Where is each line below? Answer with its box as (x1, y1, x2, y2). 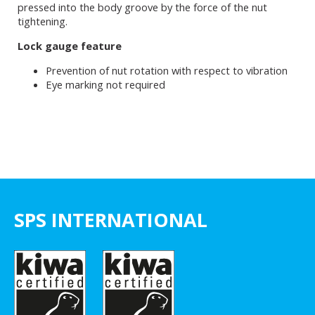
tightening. (18, 13, 67, 28)
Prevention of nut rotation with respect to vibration (46, 63, 288, 77)
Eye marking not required (46, 77, 165, 91)
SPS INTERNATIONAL (14, 207, 207, 233)
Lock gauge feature (18, 38, 122, 53)
